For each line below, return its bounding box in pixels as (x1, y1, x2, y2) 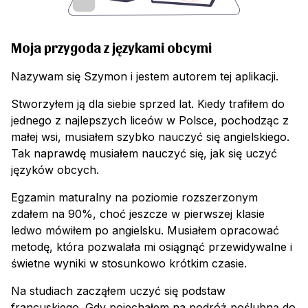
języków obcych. (11, 163, 99, 177)
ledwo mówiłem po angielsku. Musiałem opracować (11, 223, 279, 238)
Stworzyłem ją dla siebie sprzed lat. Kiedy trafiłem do (11, 97, 285, 111)
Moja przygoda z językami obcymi (11, 39, 212, 56)
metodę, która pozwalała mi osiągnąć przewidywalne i (11, 240, 292, 254)
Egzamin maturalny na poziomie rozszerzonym (11, 190, 258, 205)
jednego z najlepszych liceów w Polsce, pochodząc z (11, 113, 289, 128)
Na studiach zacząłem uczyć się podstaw (11, 284, 225, 298)
